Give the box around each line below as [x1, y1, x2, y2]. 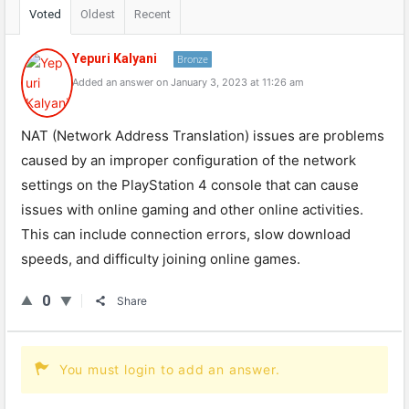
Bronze [177, 52, 208, 66]
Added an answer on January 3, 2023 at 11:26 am [72, 76, 304, 89]
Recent [134, 7, 171, 21]
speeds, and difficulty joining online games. [21, 250, 300, 267]
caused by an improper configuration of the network [21, 152, 356, 169]
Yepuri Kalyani [72, 51, 157, 66]
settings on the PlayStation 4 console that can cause [21, 176, 359, 194]
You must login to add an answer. [58, 362, 280, 377]
